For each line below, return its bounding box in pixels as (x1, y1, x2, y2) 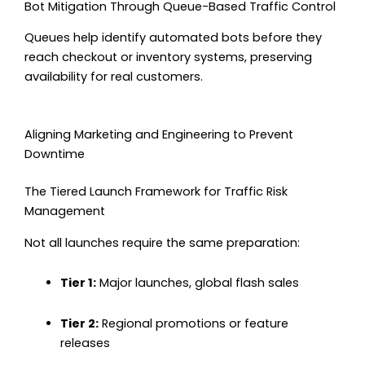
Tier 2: (59, 314, 99, 332)
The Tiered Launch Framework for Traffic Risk (24, 183, 288, 200)
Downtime (24, 146, 85, 163)
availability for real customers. (24, 68, 203, 85)
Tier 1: (59, 275, 96, 292)
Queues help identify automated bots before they (24, 29, 322, 46)
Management (24, 203, 105, 220)
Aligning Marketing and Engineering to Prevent (24, 126, 293, 143)
